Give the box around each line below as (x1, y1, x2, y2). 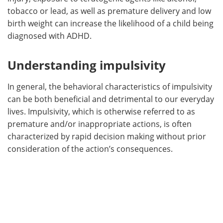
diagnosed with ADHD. (7, 30, 92, 41)
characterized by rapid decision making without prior (7, 130, 206, 142)
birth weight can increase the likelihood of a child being (7, 17, 214, 29)
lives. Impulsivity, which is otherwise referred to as (7, 106, 195, 117)
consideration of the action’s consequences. (7, 143, 173, 154)
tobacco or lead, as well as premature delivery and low (7, 5, 211, 16)
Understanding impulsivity (7, 56, 166, 73)
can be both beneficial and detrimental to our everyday (7, 93, 214, 105)
